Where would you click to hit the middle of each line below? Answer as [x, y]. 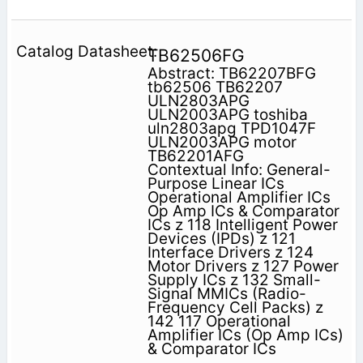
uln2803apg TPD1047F [231, 129]
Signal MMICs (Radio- [226, 294]
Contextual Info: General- [239, 170]
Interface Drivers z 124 [230, 253]
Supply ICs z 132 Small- [234, 280]
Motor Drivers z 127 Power [243, 267]
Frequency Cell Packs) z [235, 308]
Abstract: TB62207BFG [231, 74]
